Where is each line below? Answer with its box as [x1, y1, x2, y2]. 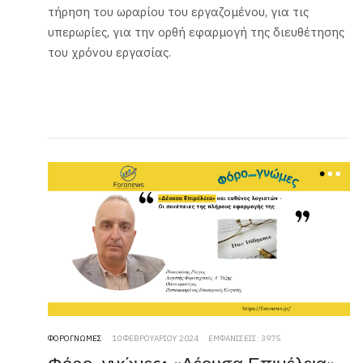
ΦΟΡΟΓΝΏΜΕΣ [48, 333, 103, 344]
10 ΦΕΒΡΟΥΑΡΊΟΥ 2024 [112, 333, 199, 344]
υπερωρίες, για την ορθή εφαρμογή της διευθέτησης [48, 24, 345, 41]
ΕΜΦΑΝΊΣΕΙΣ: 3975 [208, 333, 281, 344]
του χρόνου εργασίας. [48, 45, 172, 61]
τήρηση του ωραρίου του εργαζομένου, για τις [48, 4, 310, 20]
